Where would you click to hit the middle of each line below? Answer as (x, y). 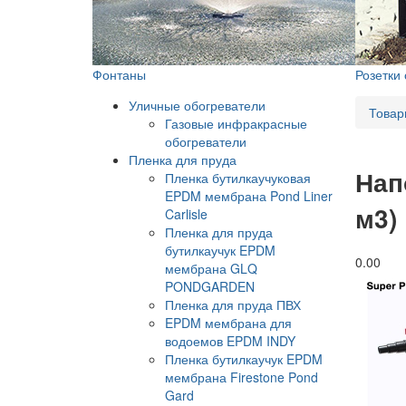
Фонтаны (119, 74)
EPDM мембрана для (228, 322)
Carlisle (186, 213)
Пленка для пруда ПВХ (233, 304)
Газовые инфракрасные (236, 123)
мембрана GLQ (211, 268)
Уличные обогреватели (197, 105)
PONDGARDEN (210, 286)
